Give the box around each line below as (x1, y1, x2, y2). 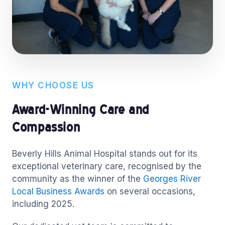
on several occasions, (104, 186, 195, 196)
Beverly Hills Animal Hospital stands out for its (12, 148, 197, 159)
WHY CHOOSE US (12, 80, 94, 90)
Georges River (143, 173, 201, 184)
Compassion (12, 119, 80, 135)
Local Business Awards (12, 186, 104, 196)
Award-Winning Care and (12, 101, 150, 117)
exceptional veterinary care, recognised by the (12, 161, 201, 171)
